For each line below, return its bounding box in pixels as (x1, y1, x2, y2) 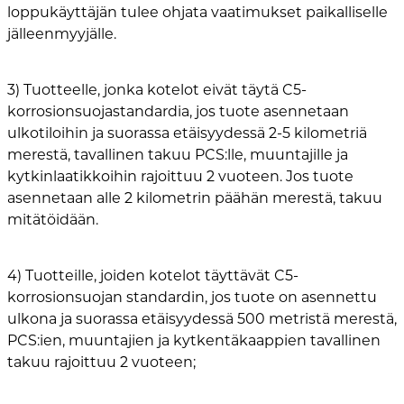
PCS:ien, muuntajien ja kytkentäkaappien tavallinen (7, 332, 381, 350)
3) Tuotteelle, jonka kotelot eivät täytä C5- (7, 81, 307, 99)
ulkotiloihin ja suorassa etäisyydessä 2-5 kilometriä (7, 124, 367, 142)
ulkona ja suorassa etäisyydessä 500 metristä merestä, (7, 310, 397, 328)
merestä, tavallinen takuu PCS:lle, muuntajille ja (7, 146, 348, 164)
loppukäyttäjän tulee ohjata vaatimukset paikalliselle (7, 4, 388, 22)
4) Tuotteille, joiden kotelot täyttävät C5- (7, 267, 298, 285)
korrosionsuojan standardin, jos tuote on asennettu (7, 289, 377, 307)
